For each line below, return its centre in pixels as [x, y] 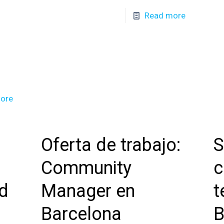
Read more [165, 15]
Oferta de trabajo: [110, 145]
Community [86, 168]
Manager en [88, 191]
